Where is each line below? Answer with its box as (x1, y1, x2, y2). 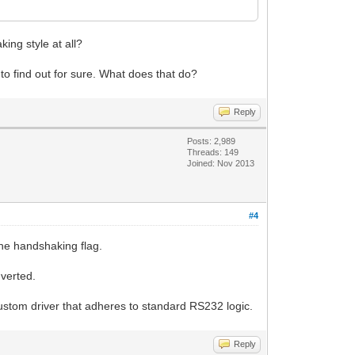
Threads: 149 (187, 147, 239, 157)
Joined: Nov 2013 (187, 158, 255, 168)
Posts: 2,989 (187, 136, 236, 146)
